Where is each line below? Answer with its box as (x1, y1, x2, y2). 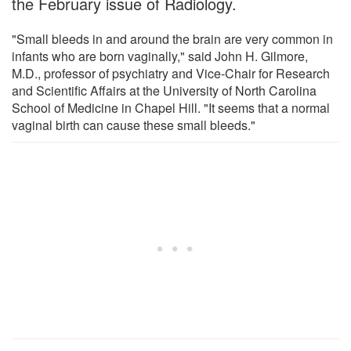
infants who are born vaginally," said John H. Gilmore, (12, 46, 308, 65)
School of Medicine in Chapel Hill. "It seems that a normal (12, 98, 330, 117)
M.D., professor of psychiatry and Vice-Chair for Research (12, 63, 330, 82)
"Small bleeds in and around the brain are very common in (12, 29, 333, 48)
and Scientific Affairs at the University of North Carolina (12, 81, 317, 100)
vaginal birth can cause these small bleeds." (12, 115, 255, 134)
